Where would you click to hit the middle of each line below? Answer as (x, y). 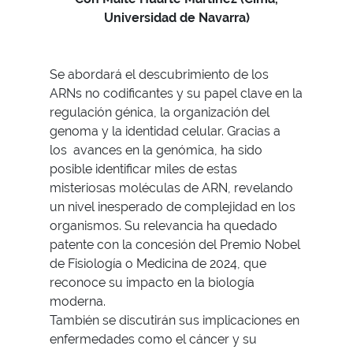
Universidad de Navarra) (176, 18)
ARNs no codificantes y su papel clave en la (176, 94)
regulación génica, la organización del (160, 113)
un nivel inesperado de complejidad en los (173, 207)
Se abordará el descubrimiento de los (159, 75)
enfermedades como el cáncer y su (153, 340)
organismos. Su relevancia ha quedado (163, 226)
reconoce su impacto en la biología (152, 283)
